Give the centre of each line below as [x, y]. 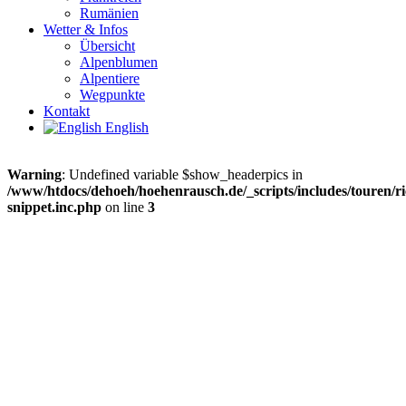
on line [125, 208]
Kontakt [67, 111]
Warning [34, 175]
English [125, 128]
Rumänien [109, 14]
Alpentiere [110, 79]
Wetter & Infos [86, 30]
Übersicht [107, 46]
